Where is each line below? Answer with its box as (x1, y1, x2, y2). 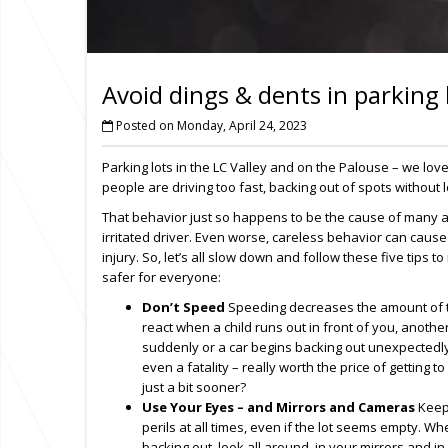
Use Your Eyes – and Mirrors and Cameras (142, 398, 415, 416)
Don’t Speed (142, 298, 225, 316)
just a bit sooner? (142, 378, 246, 396)
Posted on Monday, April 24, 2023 (113, 117, 307, 134)
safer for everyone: (102, 268, 221, 286)
